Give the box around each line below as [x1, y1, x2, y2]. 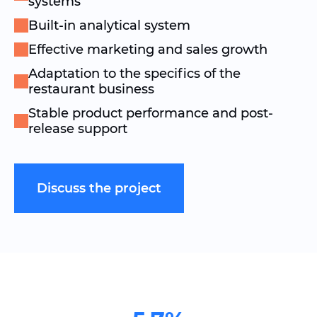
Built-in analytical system [28, 18, 190, 33]
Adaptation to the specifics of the [28, 66, 241, 81]
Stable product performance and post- [28, 105, 273, 121]
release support [28, 121, 127, 137]
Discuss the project [37, 180, 161, 196]
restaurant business [28, 81, 154, 97]
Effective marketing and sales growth [28, 42, 271, 57]
